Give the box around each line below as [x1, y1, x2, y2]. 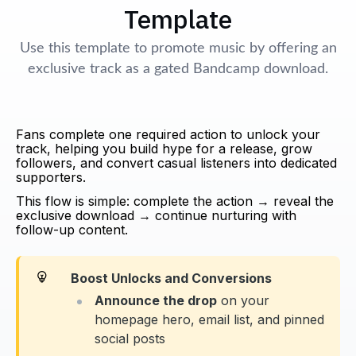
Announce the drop [95, 292, 217, 309]
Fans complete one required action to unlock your [16, 126, 320, 143]
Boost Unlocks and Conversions [71, 270, 272, 287]
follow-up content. [16, 222, 128, 238]
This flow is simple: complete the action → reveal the [16, 193, 334, 210]
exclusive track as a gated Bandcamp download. [28, 62, 328, 77]
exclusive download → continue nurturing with [16, 207, 296, 224]
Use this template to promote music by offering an [19, 41, 337, 56]
